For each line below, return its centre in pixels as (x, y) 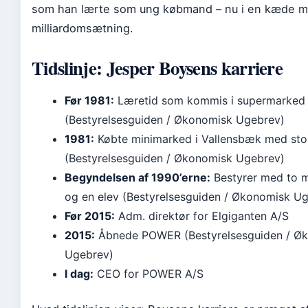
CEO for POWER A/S (148, 274)
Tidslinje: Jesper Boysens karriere (157, 68)
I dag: (79, 274)
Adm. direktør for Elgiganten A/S (202, 216)
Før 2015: (90, 216)
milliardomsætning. (82, 28)
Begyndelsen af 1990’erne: (137, 177)
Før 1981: (89, 100)
